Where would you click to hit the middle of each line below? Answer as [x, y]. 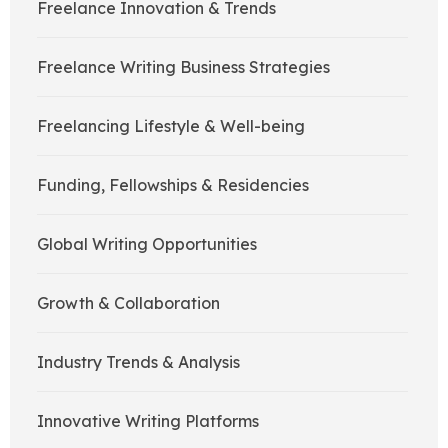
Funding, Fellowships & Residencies [173, 185]
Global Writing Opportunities [147, 244]
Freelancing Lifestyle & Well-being [171, 126]
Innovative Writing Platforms [148, 421]
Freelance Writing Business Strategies [183, 67]
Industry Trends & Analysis [138, 362]
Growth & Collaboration [128, 303]
